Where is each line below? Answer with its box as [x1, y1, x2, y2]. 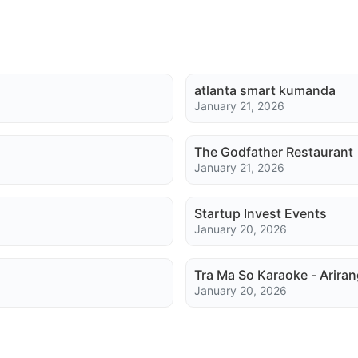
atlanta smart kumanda [193, 82, 336, 98]
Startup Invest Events [193, 205, 327, 221]
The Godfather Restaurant [193, 144, 353, 160]
